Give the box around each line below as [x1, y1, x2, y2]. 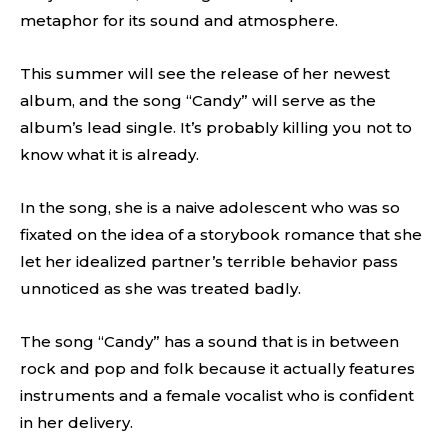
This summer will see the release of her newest [20, 64, 390, 83]
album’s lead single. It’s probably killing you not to [20, 118, 412, 137]
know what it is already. [20, 145, 199, 164]
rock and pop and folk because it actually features [20, 359, 415, 378]
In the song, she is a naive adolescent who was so [20, 198, 400, 217]
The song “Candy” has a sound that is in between [20, 332, 399, 351]
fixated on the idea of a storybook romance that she [20, 225, 422, 244]
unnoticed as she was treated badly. [20, 279, 301, 298]
